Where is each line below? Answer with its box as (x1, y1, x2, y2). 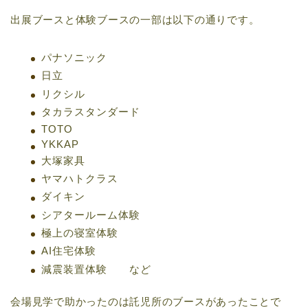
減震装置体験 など (41, 263, 151, 275)
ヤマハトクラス (41, 173, 118, 185)
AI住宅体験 (41, 245, 96, 257)
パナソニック (41, 51, 107, 63)
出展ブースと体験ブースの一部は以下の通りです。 (10, 13, 260, 25)
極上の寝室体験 (41, 227, 118, 239)
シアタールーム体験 (41, 208, 140, 221)
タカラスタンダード (41, 105, 140, 118)
